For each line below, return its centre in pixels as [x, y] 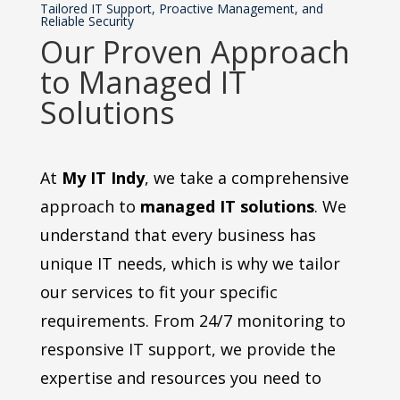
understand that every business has [178, 235]
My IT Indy [103, 178]
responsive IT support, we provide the [187, 350]
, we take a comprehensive [246, 178]
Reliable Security [87, 21]
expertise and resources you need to [180, 378]
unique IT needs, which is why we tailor [190, 264]
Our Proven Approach [195, 52]
